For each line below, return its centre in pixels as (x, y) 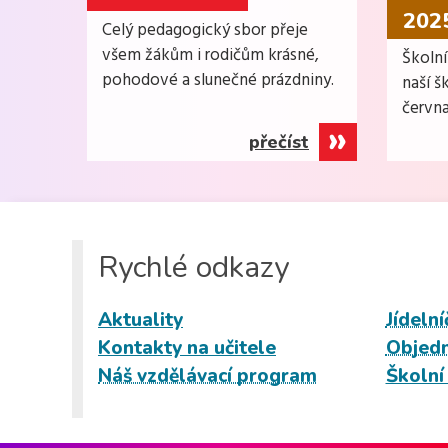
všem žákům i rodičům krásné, (210, 55)
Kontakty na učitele (187, 347)
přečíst (279, 141)
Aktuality (140, 319)
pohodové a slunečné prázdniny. (218, 80)
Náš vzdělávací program (207, 375)
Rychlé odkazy (193, 267)
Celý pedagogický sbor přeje (205, 30)
